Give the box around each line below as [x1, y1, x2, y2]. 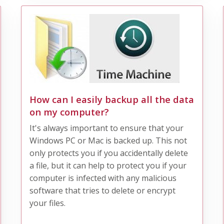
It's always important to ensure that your [29, 122, 184, 133]
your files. [29, 197, 66, 208]
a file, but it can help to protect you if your [29, 159, 187, 171]
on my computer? [29, 105, 109, 118]
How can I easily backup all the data [29, 92, 194, 105]
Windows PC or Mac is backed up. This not [29, 134, 187, 146]
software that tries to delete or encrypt [29, 184, 176, 196]
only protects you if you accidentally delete [29, 147, 188, 158]
